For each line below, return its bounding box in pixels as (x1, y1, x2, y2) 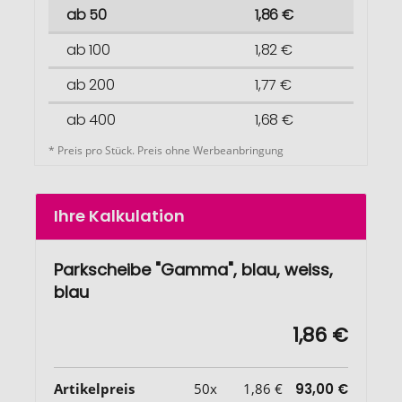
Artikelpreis (54, 379, 135, 398)
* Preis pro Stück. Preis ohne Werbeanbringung (48, 142, 284, 158)
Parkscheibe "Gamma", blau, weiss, (54, 258, 333, 281)
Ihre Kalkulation (54, 204, 185, 227)
